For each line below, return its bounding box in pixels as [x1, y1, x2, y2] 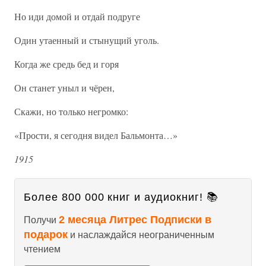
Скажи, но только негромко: [14, 105, 128, 118]
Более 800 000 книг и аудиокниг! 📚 [24, 191, 218, 203]
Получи [24, 215, 59, 225]
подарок [24, 229, 68, 240]
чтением [24, 244, 61, 254]
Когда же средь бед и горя [14, 58, 119, 70]
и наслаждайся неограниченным [68, 230, 214, 240]
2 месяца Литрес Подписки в [59, 214, 211, 226]
